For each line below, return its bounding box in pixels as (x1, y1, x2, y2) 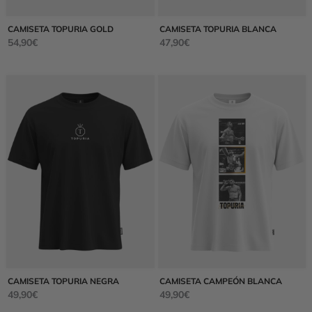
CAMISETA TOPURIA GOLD (7, 23, 114, 34)
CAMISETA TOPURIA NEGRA (7, 275, 119, 286)
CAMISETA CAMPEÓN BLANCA (159, 275, 282, 286)
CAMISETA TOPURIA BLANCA (159, 23, 276, 34)
